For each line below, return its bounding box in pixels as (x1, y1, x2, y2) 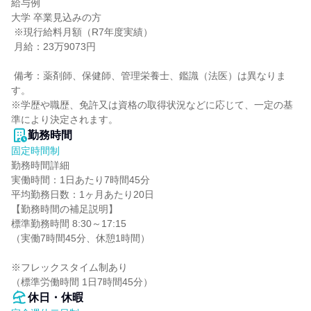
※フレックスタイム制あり (11, 262, 128, 273)
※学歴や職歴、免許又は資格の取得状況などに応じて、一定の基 (11, 99, 293, 110)
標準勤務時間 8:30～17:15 (11, 218, 126, 229)
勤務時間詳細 (11, 160, 69, 171)
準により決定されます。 (11, 114, 118, 125)
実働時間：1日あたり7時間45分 (11, 174, 150, 185)
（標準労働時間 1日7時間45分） (11, 276, 153, 287)
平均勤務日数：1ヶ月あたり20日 (11, 189, 154, 200)
